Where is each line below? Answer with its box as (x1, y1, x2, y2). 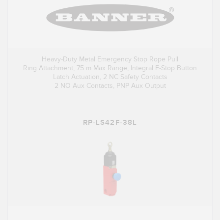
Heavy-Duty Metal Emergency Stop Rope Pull (42, 55, 178, 64)
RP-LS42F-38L (82, 118, 137, 128)
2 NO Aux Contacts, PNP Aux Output (54, 82, 166, 90)
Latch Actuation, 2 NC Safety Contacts (53, 73, 167, 82)
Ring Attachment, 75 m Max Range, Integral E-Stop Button (23, 64, 197, 73)
